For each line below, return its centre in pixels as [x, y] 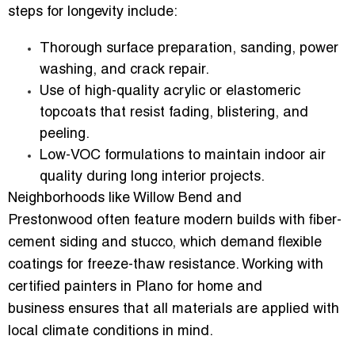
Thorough [73, 49]
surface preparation [169, 49]
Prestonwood [50, 221]
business [36, 310]
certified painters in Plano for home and [135, 288]
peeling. [65, 135]
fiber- [325, 221]
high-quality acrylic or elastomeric [193, 92]
